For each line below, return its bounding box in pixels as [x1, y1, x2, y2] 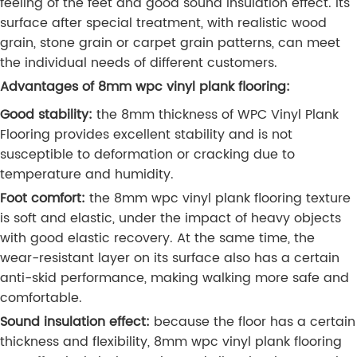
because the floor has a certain [154, 312, 355, 333]
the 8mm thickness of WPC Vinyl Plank [92, 104, 339, 126]
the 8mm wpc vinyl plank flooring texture [89, 188, 351, 210]
